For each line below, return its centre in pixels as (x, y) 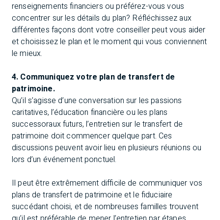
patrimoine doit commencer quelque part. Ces (92, 136)
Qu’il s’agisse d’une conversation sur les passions (97, 101)
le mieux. (27, 54)
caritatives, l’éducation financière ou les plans (90, 113)
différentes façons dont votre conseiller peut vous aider (109, 30)
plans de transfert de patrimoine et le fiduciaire (92, 195)
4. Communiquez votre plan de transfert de (94, 77)
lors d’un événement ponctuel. (64, 160)
